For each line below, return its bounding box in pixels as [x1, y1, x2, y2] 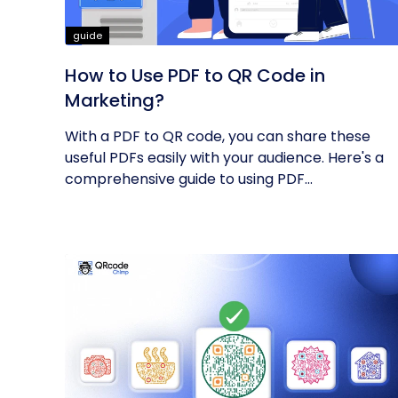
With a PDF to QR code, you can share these [65, 126, 370, 147]
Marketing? [65, 88, 164, 113]
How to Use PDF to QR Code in [65, 63, 325, 88]
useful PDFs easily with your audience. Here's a [65, 147, 384, 168]
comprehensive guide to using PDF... [65, 169, 313, 189]
